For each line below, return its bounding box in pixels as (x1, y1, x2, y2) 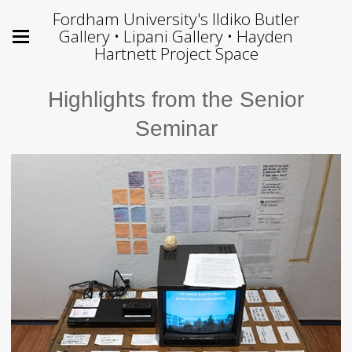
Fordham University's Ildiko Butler (53, 8, 299, 30)
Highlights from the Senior (48, 87, 304, 112)
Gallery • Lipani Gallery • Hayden (59, 25, 293, 47)
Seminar (134, 116, 218, 141)
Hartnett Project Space (93, 42, 258, 64)
